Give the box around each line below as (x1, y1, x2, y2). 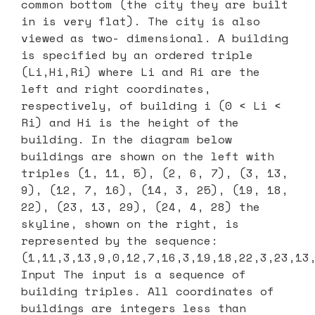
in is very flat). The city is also (21, 12, 260, 30)
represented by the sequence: (21, 231, 218, 249)
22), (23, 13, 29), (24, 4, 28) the (21, 198, 260, 215)
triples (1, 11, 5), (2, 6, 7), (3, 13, (21, 164, 288, 181)
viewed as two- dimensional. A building (21, 29, 288, 46)
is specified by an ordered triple (21, 46, 253, 63)
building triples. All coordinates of (21, 282, 274, 300)
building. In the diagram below (21, 130, 232, 148)
